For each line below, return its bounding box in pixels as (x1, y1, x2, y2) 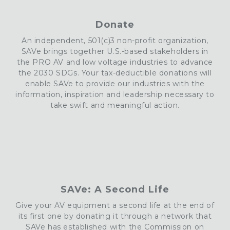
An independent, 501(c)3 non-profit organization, (22, 35, 208, 45)
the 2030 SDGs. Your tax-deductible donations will (18, 68, 212, 78)
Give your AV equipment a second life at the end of (15, 200, 215, 210)
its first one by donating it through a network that (18, 211, 212, 221)
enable (25, 79, 54, 88)
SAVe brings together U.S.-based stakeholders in (21, 46, 209, 56)
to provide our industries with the (73, 79, 205, 88)
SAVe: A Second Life (61, 183, 169, 195)
